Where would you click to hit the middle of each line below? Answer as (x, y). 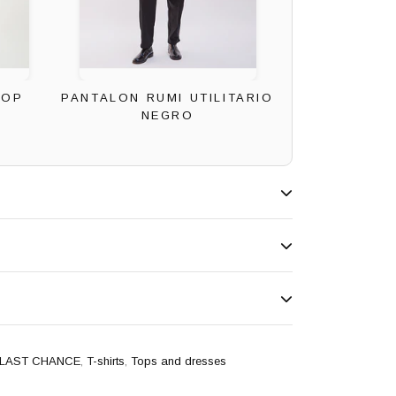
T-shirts (106, 362)
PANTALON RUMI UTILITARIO (168, 98)
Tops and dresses (179, 362)
